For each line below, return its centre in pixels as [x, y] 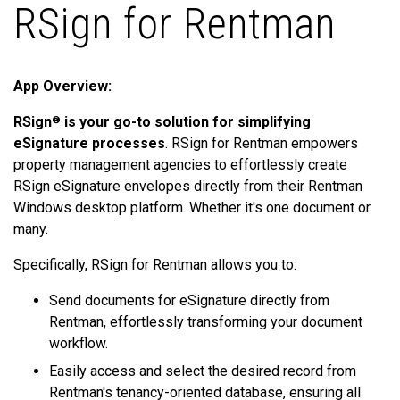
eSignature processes [89, 144]
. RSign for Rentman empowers [262, 144]
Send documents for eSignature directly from [189, 301]
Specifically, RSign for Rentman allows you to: [155, 265]
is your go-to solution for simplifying [186, 122]
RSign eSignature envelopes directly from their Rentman [188, 187]
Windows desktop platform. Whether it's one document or [192, 208]
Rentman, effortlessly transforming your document [206, 322]
